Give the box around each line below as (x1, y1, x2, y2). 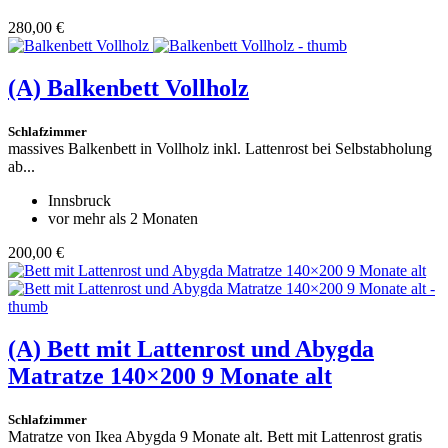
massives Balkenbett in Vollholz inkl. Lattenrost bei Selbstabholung (8, 140, 432, 158)
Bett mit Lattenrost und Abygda (47, 335, 374, 362)
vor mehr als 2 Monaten (48, 210, 198, 228)
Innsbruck (48, 192, 111, 210)
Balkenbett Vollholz (47, 75, 249, 102)
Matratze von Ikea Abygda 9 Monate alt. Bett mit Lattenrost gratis (8, 427, 422, 445)
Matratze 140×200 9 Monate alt (8, 362, 332, 389)
